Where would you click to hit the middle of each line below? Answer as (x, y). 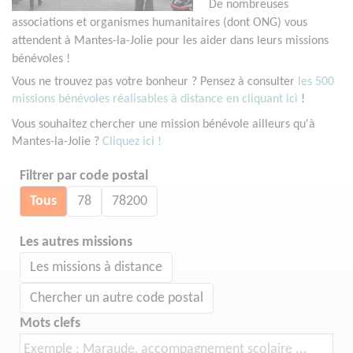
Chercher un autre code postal (117, 299)
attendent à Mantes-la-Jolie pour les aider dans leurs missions (170, 41)
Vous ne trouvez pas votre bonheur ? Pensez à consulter (155, 82)
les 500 (316, 82)
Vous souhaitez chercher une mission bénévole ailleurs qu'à (163, 125)
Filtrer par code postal (84, 176)
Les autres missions (76, 243)
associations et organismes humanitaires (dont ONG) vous (160, 23)
